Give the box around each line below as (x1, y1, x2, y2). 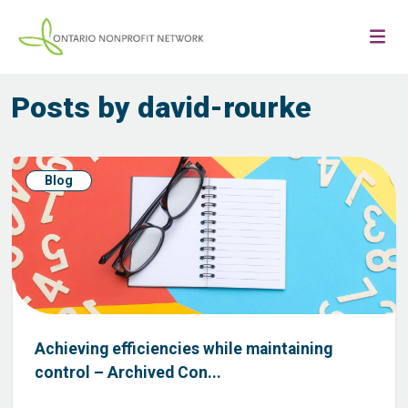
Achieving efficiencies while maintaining (35, 340, 332, 358)
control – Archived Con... (35, 363, 221, 382)
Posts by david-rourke (11, 90, 311, 125)
